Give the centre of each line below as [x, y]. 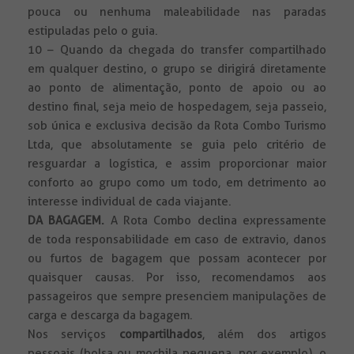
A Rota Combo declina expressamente [216, 221]
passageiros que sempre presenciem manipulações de [177, 297]
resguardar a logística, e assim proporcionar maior [177, 164]
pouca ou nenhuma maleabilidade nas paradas [177, 12]
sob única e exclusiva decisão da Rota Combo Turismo [177, 126]
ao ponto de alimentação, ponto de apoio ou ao [177, 88]
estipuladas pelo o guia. [93, 31]
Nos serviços [73, 335]
